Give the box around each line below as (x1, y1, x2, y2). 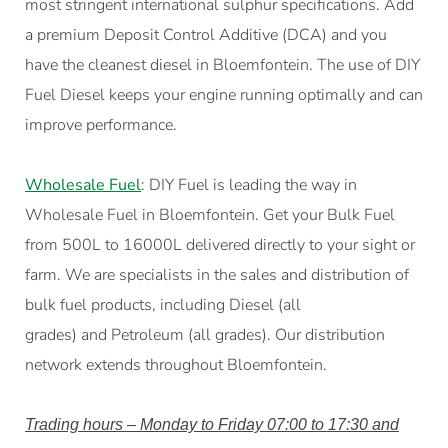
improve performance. (25, 113, 177, 136)
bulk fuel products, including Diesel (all (25, 293, 301, 316)
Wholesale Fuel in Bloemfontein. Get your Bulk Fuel (25, 203, 395, 226)
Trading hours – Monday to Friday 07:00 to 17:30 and (25, 415, 399, 433)
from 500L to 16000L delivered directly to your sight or (25, 233, 415, 256)
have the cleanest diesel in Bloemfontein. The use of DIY (25, 53, 420, 76)
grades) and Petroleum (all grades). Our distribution (25, 323, 385, 346)
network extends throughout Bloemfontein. (25, 353, 327, 376)
